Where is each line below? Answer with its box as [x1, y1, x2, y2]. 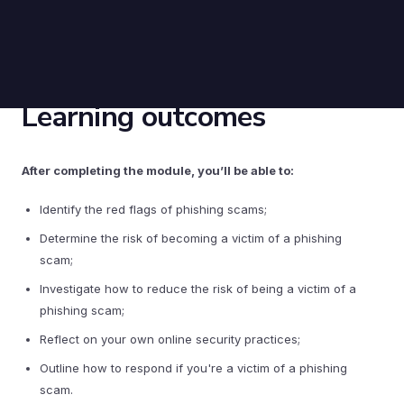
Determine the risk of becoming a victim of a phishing [40, 231, 342, 246]
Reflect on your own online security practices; [40, 332, 300, 347]
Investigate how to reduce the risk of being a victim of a [40, 281, 356, 297]
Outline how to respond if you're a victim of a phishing [40, 361, 347, 376]
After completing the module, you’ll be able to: [22, 163, 294, 179]
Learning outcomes [22, 97, 266, 137]
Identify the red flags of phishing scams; [40, 202, 267, 217]
